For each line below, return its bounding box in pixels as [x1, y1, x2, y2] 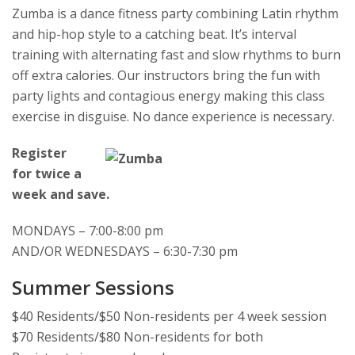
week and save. [12, 185, 109, 204]
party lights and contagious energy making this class [12, 87, 325, 105]
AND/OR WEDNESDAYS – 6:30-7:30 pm [12, 242, 238, 261]
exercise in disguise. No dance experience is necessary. [12, 108, 334, 126]
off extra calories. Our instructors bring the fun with [12, 67, 320, 85]
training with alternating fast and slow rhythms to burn [12, 46, 341, 64]
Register [12, 144, 67, 162]
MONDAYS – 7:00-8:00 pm [12, 222, 163, 240]
